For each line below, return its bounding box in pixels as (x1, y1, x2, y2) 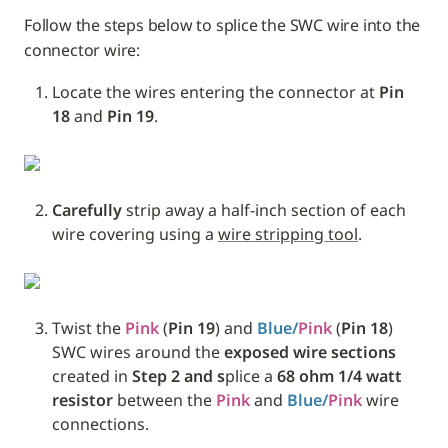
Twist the (52, 316, 125, 339)
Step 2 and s (132, 364, 225, 387)
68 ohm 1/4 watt (277, 364, 402, 387)
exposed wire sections (224, 340, 396, 363)
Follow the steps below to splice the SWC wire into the (24, 13, 421, 36)
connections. (52, 412, 153, 435)
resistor (52, 388, 113, 411)
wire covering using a (52, 222, 218, 245)
